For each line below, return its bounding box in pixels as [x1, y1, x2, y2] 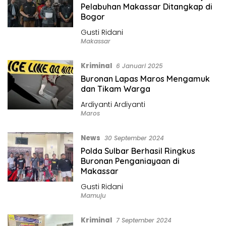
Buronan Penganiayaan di [80, 155, 180, 166]
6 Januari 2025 [116, 61, 163, 70]
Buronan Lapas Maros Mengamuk [80, 73, 210, 84]
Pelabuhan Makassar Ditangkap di [80, 1, 212, 12]
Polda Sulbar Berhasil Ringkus [80, 145, 195, 156]
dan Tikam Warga [80, 83, 150, 94]
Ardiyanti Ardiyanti [80, 99, 145, 109]
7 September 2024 [116, 215, 172, 224]
